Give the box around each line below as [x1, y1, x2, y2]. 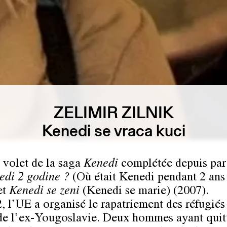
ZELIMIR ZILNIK [54, 101, 173, 124]
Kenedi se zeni [9, 186, 80, 199]
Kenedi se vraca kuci [42, 119, 185, 142]
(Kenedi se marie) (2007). [80, 186, 209, 199]
